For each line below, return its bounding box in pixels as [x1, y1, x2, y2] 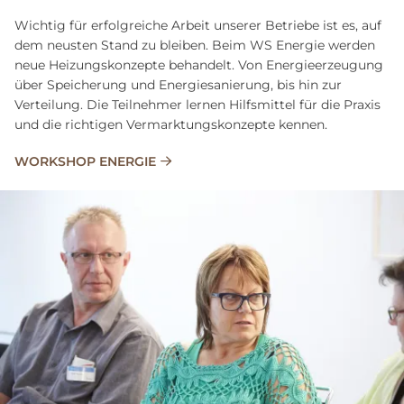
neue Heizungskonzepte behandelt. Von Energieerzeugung [14, 57, 383, 74]
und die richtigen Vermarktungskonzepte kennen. [14, 116, 327, 133]
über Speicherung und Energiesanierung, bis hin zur [14, 77, 342, 94]
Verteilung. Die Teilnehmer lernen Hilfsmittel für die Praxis [14, 96, 381, 114]
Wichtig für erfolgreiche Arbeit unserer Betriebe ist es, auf [14, 17, 381, 34]
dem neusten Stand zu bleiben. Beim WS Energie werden [14, 37, 375, 54]
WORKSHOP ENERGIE [14, 153, 156, 170]
